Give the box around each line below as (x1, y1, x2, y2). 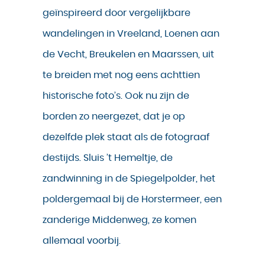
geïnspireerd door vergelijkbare (43, 8, 190, 18)
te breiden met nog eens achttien (43, 70, 200, 80)
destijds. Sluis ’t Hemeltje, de (43, 153, 173, 163)
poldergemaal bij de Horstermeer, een (43, 195, 222, 205)
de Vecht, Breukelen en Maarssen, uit (43, 50, 214, 60)
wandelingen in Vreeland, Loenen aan (43, 29, 219, 39)
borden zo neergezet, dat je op (43, 112, 185, 122)
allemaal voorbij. (43, 236, 121, 246)
